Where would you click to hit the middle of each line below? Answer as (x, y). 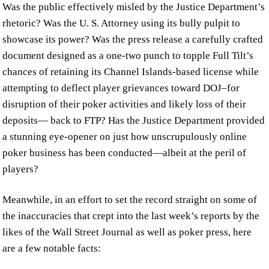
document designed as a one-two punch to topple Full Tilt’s (128, 56)
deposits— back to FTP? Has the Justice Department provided (134, 121)
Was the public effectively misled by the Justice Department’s (134, 7)
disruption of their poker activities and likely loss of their (125, 104)
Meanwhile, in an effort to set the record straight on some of (130, 200)
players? (21, 169)
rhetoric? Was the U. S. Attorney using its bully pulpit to (122, 23)
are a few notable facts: (52, 249)
